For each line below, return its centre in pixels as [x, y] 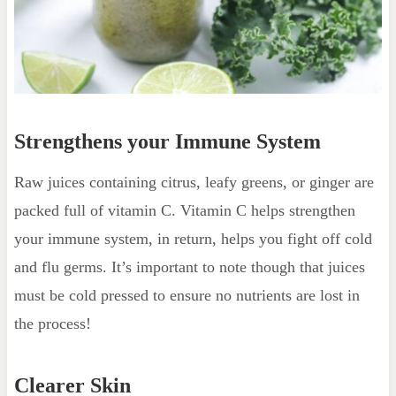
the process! [52, 323]
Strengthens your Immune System [167, 141]
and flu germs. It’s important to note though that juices [189, 267]
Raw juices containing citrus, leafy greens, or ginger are [194, 182]
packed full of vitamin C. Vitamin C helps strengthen [184, 210]
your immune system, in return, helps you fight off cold [193, 238]
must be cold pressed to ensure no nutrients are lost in [187, 295]
